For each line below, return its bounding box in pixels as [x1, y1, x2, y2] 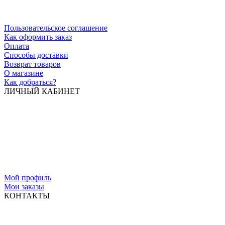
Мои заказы [4, 182, 44, 191]
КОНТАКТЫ [4, 191, 50, 200]
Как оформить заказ [4, 32, 72, 41]
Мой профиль [4, 173, 51, 182]
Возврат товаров [4, 59, 61, 68]
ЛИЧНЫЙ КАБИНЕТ [4, 86, 80, 95]
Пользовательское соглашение [4, 23, 107, 32]
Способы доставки [4, 50, 68, 59]
